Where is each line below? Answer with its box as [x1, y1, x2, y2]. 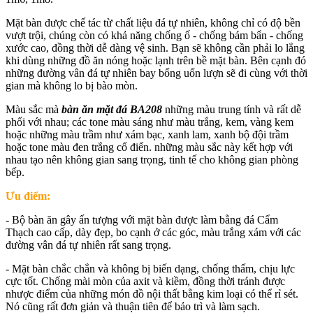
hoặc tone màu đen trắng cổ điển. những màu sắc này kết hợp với [6, 140, 293, 153]
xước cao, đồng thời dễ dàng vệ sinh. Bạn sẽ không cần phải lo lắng [6, 41, 305, 54]
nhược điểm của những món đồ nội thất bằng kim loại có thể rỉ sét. [6, 287, 298, 300]
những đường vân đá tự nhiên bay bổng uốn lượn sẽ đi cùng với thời [6, 66, 307, 79]
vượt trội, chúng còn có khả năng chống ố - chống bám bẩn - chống [6, 29, 303, 41]
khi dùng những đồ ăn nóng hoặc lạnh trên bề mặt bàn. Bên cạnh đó [6, 54, 306, 66]
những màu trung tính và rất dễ [165, 103, 301, 115]
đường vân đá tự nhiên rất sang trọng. [6, 238, 171, 251]
